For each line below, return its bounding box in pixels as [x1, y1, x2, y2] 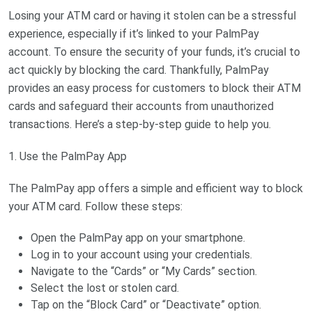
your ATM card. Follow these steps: [8, 199, 182, 213]
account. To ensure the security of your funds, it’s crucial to [8, 45, 300, 58]
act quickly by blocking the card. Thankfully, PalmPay [8, 63, 269, 77]
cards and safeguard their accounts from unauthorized [8, 99, 274, 113]
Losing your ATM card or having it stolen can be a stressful [8, 8, 296, 22]
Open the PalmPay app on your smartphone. [31, 231, 245, 244]
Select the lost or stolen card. [31, 281, 179, 295]
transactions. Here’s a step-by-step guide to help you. [8, 117, 271, 131]
